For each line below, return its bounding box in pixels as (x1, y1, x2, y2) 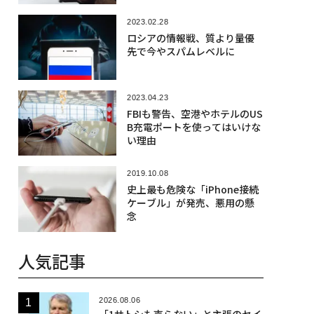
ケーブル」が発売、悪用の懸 (126, 196, 254, 210)
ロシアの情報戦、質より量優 (126, 30, 254, 45)
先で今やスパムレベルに (126, 43, 235, 58)
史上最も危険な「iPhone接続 (126, 182, 259, 197)
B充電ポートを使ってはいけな (126, 119, 261, 134)
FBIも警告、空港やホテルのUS (126, 106, 263, 121)
